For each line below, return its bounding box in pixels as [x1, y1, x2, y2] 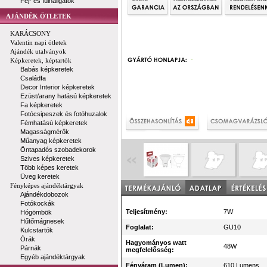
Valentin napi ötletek [10, 39, 67, 46]
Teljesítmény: [126, 208, 167, 215]
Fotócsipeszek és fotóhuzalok [20, 110, 107, 117]
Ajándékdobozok [20, 191, 69, 198]
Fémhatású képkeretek [20, 119, 88, 126]
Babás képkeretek [20, 66, 73, 73]
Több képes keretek [20, 164, 79, 171]
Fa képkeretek [20, 101, 63, 108]
